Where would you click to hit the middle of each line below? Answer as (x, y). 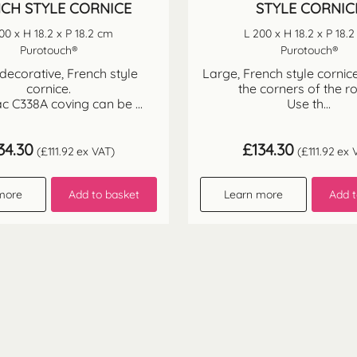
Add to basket (104, 194)
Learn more (253, 194)
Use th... (309, 103)
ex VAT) (94, 151)
